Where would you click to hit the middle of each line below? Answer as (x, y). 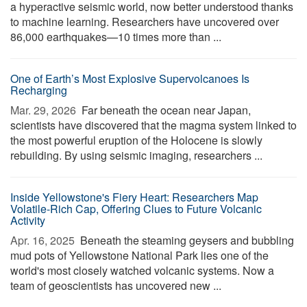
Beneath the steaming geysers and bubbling (186, 240)
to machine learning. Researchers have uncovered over (145, 22)
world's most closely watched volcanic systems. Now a (142, 270)
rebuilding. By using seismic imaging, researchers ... (136, 155)
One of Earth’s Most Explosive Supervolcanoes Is (130, 78)
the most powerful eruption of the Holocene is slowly (136, 140)
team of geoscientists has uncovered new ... (116, 285)
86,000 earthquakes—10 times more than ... (116, 37)
